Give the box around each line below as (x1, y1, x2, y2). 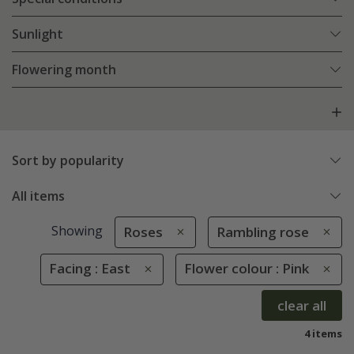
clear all (277, 296, 326, 314)
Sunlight (12, 25, 63, 43)
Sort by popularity (12, 152, 124, 170)
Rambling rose (217, 223, 309, 242)
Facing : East (48, 259, 130, 278)
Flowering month (12, 61, 116, 79)
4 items (304, 326, 342, 341)
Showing (51, 222, 103, 240)
